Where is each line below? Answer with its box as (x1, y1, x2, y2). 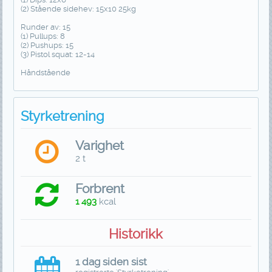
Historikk (109, 225, 163, 242)
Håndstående (20, 67, 70, 77)
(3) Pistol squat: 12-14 (20, 49, 95, 59)
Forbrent (75, 181, 125, 197)
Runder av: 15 (20, 22, 70, 32)
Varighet (75, 138, 124, 154)
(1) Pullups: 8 (20, 31, 65, 41)
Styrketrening (20, 107, 104, 124)
